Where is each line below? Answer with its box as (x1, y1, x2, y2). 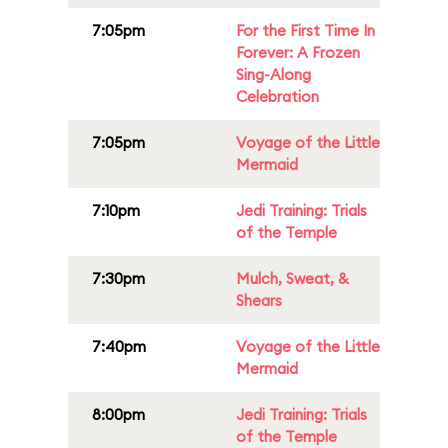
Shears (236, 291, 282, 310)
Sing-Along (236, 65, 311, 84)
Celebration (236, 87, 319, 106)
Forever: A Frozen (236, 43, 360, 62)
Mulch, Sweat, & (236, 269, 349, 288)
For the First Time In (236, 21, 375, 40)
